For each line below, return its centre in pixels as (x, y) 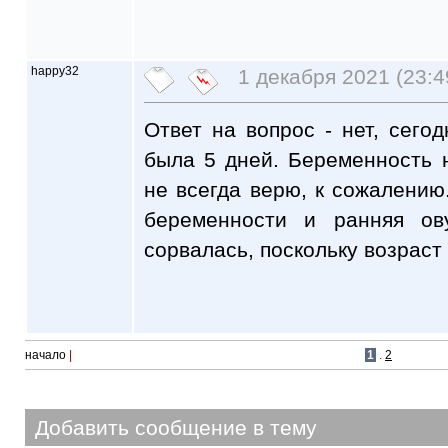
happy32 (55, 71)
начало (47, 355)
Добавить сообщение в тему (176, 427)
